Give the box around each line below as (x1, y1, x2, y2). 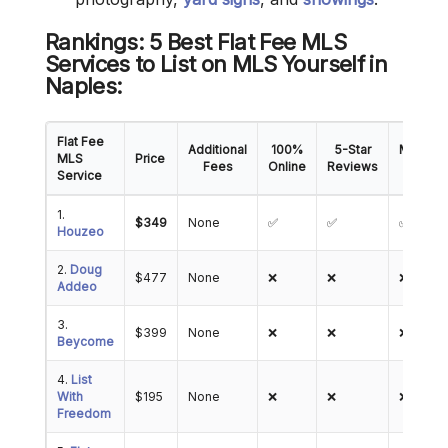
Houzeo (57, 224, 104, 240)
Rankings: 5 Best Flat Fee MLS (45, 29, 346, 56)
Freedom (57, 406, 111, 422)
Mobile (399, 142, 440, 158)
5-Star (334, 142, 371, 158)
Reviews (327, 159, 378, 175)
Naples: (45, 73, 123, 100)
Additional (188, 142, 247, 158)
